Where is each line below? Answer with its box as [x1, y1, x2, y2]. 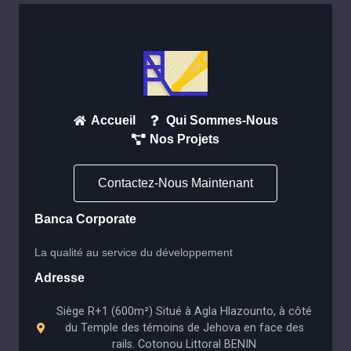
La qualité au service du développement [34, 246, 233, 259]
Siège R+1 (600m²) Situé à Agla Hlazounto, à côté [56, 305, 313, 318]
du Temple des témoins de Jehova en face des [64, 321, 304, 335]
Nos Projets [149, 132, 219, 146]
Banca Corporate [34, 212, 136, 226]
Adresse [34, 271, 85, 284]
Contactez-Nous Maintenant [98, 176, 253, 190]
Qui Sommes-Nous [165, 114, 278, 127]
